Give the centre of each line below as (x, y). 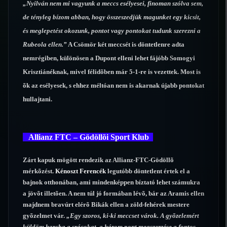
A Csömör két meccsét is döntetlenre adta (126, 45)
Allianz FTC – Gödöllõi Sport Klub (88, 137)
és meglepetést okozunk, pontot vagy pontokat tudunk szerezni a (112, 31)
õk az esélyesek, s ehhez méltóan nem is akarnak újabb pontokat (113, 86)
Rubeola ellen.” (45, 45)
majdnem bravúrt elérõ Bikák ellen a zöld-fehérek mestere (106, 205)
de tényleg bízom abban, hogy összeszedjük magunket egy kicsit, (112, 17)
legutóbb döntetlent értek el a (148, 171)
